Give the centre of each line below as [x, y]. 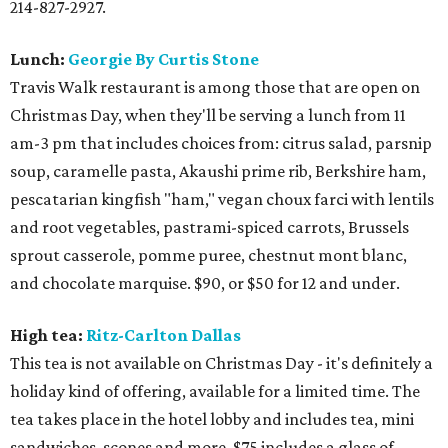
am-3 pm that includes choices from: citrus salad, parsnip [221, 143]
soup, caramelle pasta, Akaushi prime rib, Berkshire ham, [218, 171]
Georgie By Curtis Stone [163, 59]
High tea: [48, 335]
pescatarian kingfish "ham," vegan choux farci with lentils [222, 199]
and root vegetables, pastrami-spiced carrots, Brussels [209, 227]
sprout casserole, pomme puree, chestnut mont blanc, [208, 255]
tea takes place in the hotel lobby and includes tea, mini [212, 419]
